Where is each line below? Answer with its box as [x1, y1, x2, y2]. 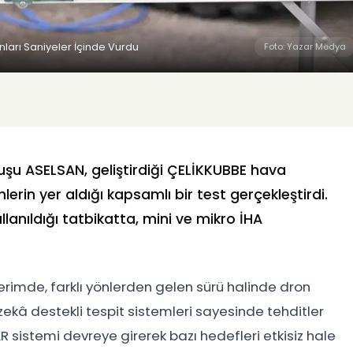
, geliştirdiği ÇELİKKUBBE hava [84, 161, 286, 180]
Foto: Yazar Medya [264, 40, 346, 54]
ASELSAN [25, 161, 84, 180]
